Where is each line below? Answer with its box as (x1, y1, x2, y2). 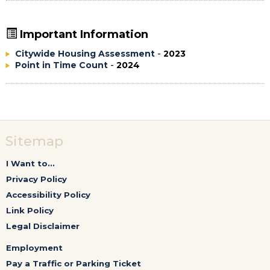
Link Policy (6, 206, 54, 215)
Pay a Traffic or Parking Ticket (6, 259, 141, 268)
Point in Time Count (15, 60, 108, 71)
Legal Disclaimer (6, 221, 80, 231)
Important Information (17, 28, 148, 41)
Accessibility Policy (6, 190, 90, 199)
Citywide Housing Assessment (15, 48, 155, 59)
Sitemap (5, 133, 63, 149)
